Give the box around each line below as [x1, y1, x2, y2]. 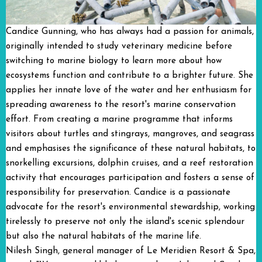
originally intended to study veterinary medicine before [6, 42, 232, 51]
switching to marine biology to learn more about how [6, 56, 222, 65]
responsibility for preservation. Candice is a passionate [6, 188, 230, 197]
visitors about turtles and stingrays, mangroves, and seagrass [6, 129, 254, 139]
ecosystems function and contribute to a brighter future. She [6, 71, 253, 80]
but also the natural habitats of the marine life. [6, 232, 201, 241]
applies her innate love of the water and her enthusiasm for [6, 85, 251, 95]
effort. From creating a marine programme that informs [6, 115, 233, 124]
